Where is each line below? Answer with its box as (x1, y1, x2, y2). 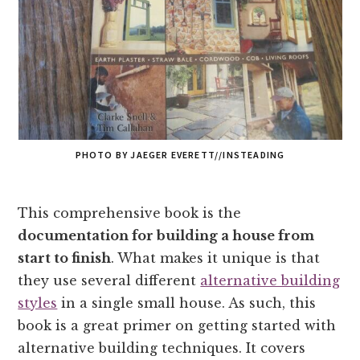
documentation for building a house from (18, 227, 315, 243)
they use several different (18, 272, 201, 288)
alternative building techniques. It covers (18, 339, 306, 356)
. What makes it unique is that (111, 249, 321, 266)
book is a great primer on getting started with (18, 317, 337, 333)
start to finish (18, 249, 112, 266)
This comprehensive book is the (18, 204, 242, 221)
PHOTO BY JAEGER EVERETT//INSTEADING (75, 148, 285, 161)
